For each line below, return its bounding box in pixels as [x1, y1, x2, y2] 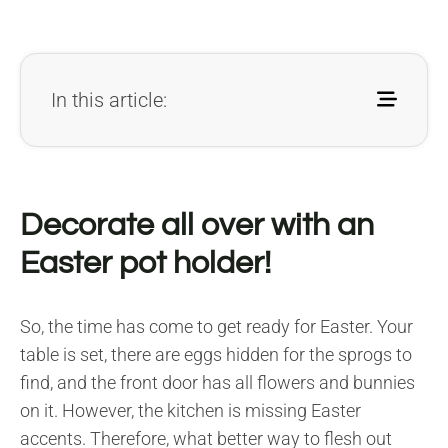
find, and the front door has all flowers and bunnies [20, 371, 415, 393]
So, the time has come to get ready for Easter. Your [20, 315, 413, 337]
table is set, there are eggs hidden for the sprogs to [20, 343, 412, 365]
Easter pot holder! [20, 246, 271, 280]
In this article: [51, 87, 167, 112]
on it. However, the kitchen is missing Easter [20, 399, 361, 421]
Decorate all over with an [20, 208, 374, 242]
